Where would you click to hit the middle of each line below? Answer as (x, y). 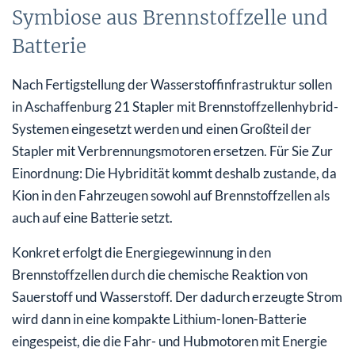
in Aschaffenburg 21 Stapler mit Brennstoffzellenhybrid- (175, 106)
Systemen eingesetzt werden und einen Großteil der (162, 128)
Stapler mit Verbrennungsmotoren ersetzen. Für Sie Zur (172, 151)
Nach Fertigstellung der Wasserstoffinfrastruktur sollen (172, 84)
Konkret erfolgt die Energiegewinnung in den (141, 252)
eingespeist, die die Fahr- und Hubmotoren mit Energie (170, 341)
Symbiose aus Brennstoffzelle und (170, 17)
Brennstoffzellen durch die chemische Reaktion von (160, 274)
